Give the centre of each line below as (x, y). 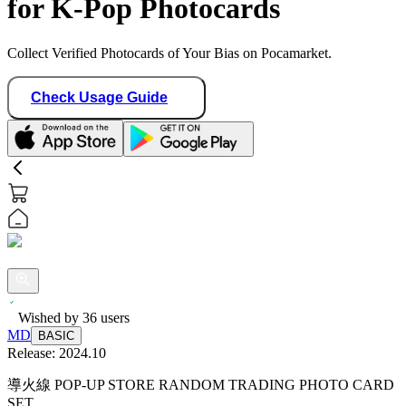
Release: (33, 353)
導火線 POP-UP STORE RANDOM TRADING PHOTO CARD (201, 384)
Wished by (50, 317)
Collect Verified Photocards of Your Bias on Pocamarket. (169, 53)
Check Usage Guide (99, 97)
